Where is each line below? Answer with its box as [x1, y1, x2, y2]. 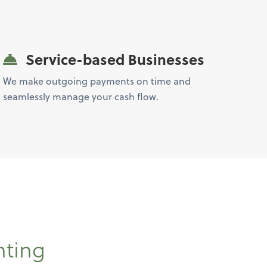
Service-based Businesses [22, 49, 205, 70]
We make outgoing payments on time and [3, 74, 191, 88]
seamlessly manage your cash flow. [3, 89, 159, 103]
